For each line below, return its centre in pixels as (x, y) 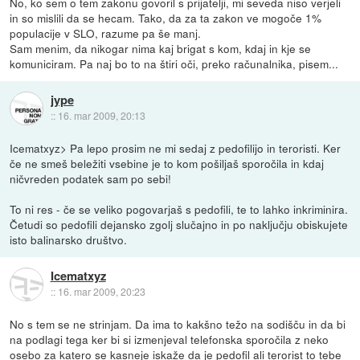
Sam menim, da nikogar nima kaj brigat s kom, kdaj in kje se (161, 49)
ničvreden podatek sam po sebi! (91, 179)
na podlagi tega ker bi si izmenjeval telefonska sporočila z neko (170, 340)
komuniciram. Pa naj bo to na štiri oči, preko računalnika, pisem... (174, 64)
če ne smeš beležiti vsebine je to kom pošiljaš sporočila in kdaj (167, 164)
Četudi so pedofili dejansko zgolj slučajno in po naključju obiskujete (179, 225)
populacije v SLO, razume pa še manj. (106, 33)
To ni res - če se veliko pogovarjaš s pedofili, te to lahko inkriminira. (179, 209)
